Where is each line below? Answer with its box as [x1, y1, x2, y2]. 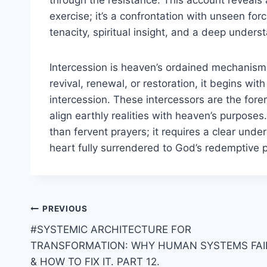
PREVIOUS [42, 204, 88, 214]
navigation [30, 227, 115, 248]
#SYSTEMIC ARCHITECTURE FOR [30, 223, 191, 235]
